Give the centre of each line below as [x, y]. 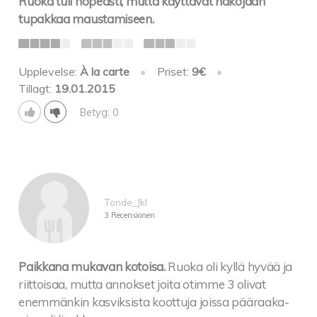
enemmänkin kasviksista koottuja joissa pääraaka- [154, 302]
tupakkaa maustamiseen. [86, 19]
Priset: [174, 71]
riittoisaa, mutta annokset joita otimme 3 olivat [142, 284]
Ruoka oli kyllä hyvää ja [230, 267]
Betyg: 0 [99, 113]
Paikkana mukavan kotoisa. [92, 267]
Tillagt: [37, 88]
